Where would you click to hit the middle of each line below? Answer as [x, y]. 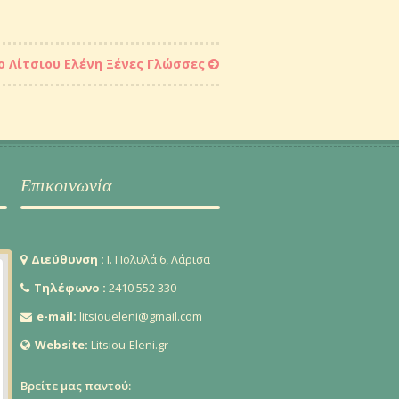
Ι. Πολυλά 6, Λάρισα [158, 259]
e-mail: [57, 316]
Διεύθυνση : [69, 259]
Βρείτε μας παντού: [75, 386]
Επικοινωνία [66, 185]
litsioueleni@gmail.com [140, 316]
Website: [62, 345]
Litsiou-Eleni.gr [129, 345]
